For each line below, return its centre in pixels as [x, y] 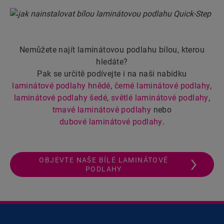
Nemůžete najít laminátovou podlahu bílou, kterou [112, 50]
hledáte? [112, 62]
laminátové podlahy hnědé [61, 86]
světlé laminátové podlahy [159, 98]
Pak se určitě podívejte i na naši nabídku [112, 74]
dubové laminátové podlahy [111, 122]
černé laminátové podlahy [162, 86]
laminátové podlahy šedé [60, 98]
